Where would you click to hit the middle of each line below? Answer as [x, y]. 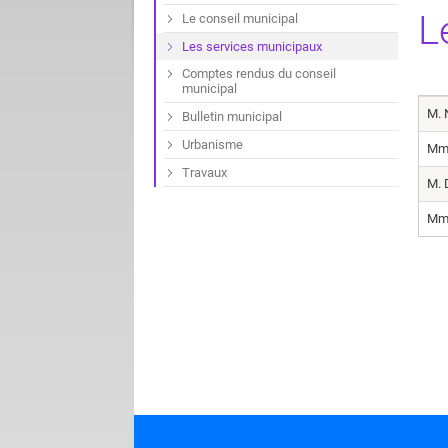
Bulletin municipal [232, 117]
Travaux [204, 173]
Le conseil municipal [240, 19]
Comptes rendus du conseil [259, 74]
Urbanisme [212, 145]
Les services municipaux [252, 47]
